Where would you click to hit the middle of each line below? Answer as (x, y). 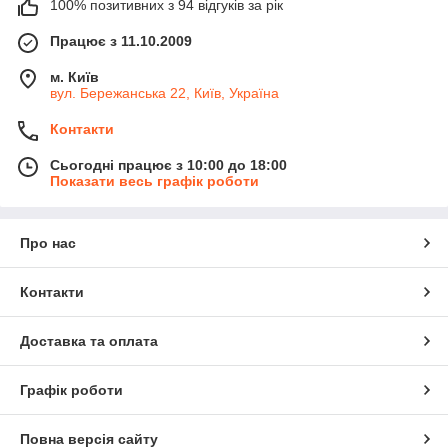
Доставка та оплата (89, 341)
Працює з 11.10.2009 (121, 41)
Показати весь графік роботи (154, 181)
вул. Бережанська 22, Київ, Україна (164, 93)
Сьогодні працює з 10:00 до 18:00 (168, 165)
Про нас (48, 243)
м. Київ (74, 77)
